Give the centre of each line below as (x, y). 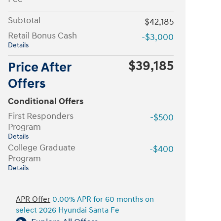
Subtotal (24, 20)
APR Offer (33, 200)
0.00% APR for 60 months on (102, 200)
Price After (39, 68)
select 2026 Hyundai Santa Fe (68, 210)
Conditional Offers (46, 101)
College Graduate (42, 148)
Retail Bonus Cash (42, 36)
